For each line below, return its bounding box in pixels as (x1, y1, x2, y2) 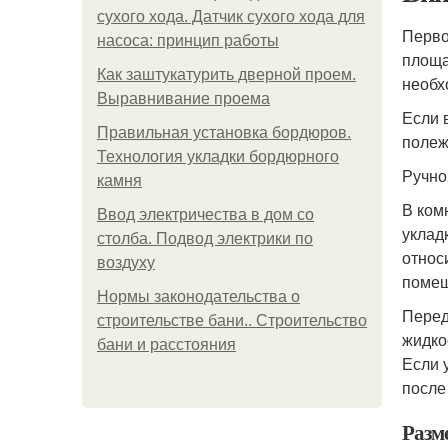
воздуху (97, 254, 155, 271)
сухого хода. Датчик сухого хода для (97, 8, 365, 25)
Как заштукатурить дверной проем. (97, 66, 356, 83)
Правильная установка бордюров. (97, 124, 351, 141)
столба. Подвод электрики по (97, 230, 313, 247)
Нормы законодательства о (97, 288, 300, 305)
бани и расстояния (97, 336, 236, 353)
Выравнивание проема (97, 90, 270, 107)
